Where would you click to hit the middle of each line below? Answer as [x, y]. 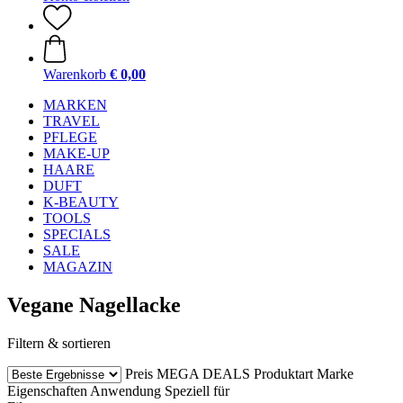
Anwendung [125, 390]
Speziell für [197, 390]
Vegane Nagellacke [94, 304]
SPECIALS [77, 234]
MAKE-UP [76, 153]
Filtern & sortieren [59, 343]
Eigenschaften [47, 390]
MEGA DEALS [203, 373]
